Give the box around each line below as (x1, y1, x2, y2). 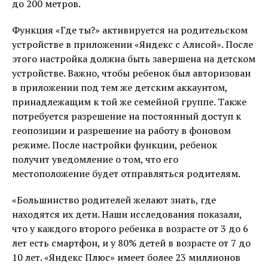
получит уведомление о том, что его (12, 153, 178, 166)
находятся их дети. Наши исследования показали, (12, 208, 242, 221)
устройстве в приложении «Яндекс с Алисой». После (12, 38, 253, 51)
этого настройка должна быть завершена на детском (12, 52, 255, 65)
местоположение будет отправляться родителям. (12, 167, 240, 180)
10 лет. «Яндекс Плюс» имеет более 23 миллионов (12, 251, 240, 264)
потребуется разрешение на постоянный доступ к (12, 109, 241, 123)
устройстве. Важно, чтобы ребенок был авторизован (12, 66, 251, 80)
